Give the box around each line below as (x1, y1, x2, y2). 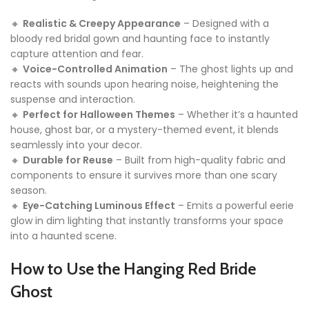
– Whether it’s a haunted (175, 108, 298, 122)
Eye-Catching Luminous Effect (23, 199, 175, 213)
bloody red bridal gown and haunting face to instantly (10, 32, 270, 46)
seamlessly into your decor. (10, 138, 142, 152)
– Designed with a (181, 17, 269, 31)
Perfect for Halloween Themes (23, 108, 175, 122)
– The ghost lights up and (168, 62, 293, 77)
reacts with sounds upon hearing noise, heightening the (10, 77, 279, 92)
